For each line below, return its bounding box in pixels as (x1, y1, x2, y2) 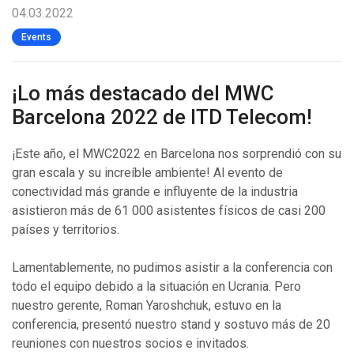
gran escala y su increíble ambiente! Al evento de (12, 165, 283, 180)
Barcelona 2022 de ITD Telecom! (12, 105, 312, 129)
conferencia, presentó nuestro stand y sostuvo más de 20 (12, 317, 330, 332)
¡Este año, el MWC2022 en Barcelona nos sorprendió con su (12, 146, 341, 161)
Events (21, 32, 51, 43)
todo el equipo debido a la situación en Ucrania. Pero (12, 279, 301, 294)
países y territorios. (12, 222, 119, 237)
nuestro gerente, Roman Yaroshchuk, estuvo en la (12, 298, 281, 313)
